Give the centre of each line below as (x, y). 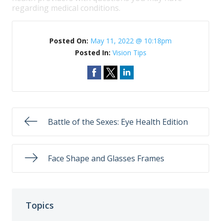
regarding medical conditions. (66, 8)
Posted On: (70, 41)
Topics (40, 205)
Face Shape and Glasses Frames (106, 158)
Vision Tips (129, 53)
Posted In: (93, 53)
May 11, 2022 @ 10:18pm (131, 41)
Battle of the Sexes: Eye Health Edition (118, 122)
